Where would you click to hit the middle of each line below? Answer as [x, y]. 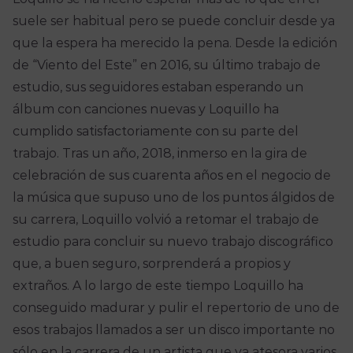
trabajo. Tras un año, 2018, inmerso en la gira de [160, 154]
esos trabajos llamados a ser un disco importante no [173, 330]
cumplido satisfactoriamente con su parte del [155, 132]
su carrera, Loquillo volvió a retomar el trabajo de [165, 220]
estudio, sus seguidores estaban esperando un [158, 87]
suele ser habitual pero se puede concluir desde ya [173, 21]
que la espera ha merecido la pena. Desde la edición [175, 43]
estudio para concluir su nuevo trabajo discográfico [173, 242]
